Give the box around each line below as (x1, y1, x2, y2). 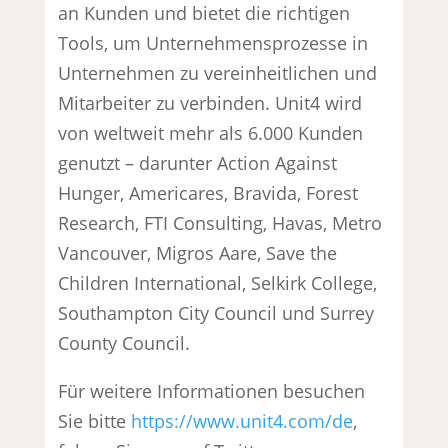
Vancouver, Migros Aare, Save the (58, 240, 338, 265)
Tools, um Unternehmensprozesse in (58, 30, 369, 55)
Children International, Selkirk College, (58, 270, 378, 295)
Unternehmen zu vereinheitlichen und (58, 60, 378, 85)
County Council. (58, 330, 191, 355)
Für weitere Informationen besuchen (58, 378, 366, 403)
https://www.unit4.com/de (131, 408, 354, 433)
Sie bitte (58, 408, 132, 433)
